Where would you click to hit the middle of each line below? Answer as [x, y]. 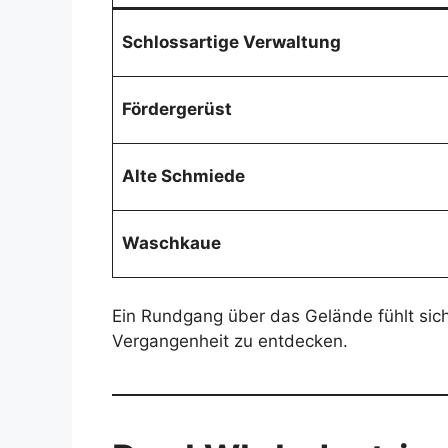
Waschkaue [171, 243]
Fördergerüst [176, 109]
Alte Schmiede [183, 176]
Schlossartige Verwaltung [231, 42]
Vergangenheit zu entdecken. [230, 340]
